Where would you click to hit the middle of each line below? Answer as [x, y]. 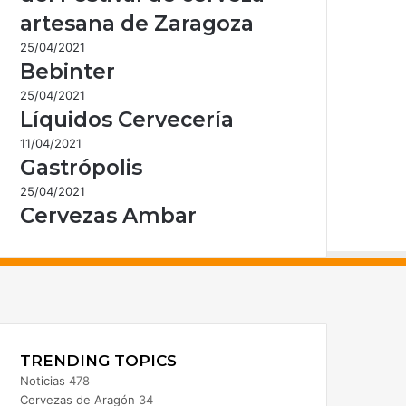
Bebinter [68, 71]
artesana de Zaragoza [137, 23]
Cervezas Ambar [108, 215]
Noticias [42, 380]
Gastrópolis [81, 167]
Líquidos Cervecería [127, 119]
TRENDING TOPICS [98, 360]
